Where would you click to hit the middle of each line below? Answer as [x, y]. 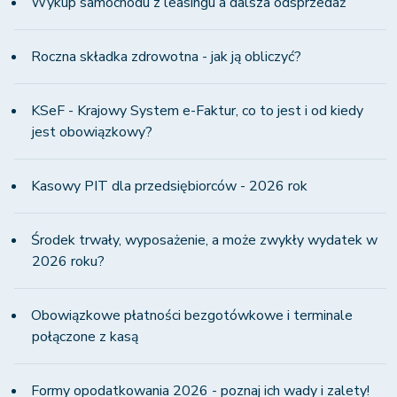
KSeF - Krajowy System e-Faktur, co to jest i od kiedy [197, 111]
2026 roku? [68, 262]
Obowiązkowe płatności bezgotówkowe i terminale [192, 316]
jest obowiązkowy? [92, 132]
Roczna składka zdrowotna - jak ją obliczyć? [166, 57]
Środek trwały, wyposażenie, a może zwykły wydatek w [204, 241]
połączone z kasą [85, 337]
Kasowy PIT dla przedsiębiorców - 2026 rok [169, 187]
